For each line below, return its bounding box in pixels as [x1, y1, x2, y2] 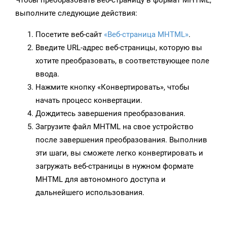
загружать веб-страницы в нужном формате [35, 162, 194, 171]
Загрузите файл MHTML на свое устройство [35, 122, 194, 132]
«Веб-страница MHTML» [104, 30, 188, 40]
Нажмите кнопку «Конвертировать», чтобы [35, 83, 190, 92]
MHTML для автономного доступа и [35, 175, 166, 184]
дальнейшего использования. [35, 188, 144, 198]
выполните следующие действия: [15, 9, 137, 18]
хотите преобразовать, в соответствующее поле [35, 56, 209, 66]
